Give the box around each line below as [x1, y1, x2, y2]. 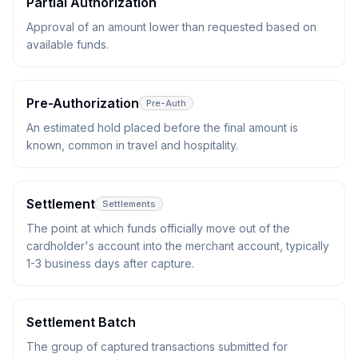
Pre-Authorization [26, 95, 139, 111]
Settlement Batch [26, 314, 136, 330]
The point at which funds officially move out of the [26, 221, 290, 235]
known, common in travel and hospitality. [26, 138, 238, 152]
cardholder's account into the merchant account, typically [26, 239, 329, 253]
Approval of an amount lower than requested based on [26, 20, 316, 34]
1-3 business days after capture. [26, 257, 194, 270]
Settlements [102, 198, 156, 209]
